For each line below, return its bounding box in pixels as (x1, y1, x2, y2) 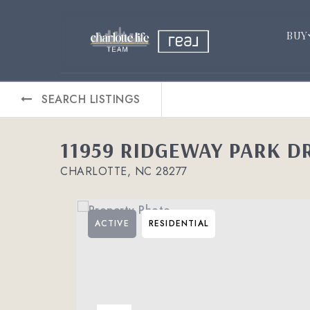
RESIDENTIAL (148, 217, 208, 230)
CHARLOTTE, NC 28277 (60, 163, 188, 179)
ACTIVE (94, 217, 129, 230)
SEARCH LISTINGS (42, 91, 140, 107)
